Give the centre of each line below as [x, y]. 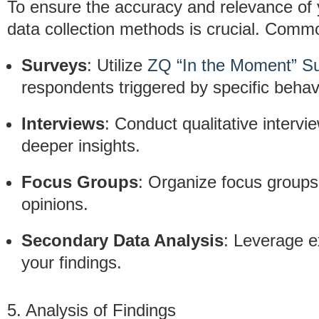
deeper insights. [81, 146]
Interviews [63, 124]
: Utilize [117, 65]
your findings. [72, 262]
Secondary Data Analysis [122, 240]
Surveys [54, 65]
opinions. [55, 204]
